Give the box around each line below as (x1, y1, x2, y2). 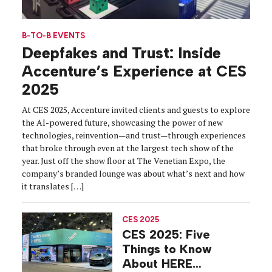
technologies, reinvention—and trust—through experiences (22, 129, 246, 141)
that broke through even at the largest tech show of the (22, 141, 234, 154)
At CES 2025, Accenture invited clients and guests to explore (22, 103, 250, 115)
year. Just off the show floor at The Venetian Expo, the (22, 154, 225, 166)
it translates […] (22, 180, 84, 192)
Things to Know (122, 242, 212, 257)
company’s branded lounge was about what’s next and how (22, 167, 245, 179)
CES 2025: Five (122, 227, 211, 242)
